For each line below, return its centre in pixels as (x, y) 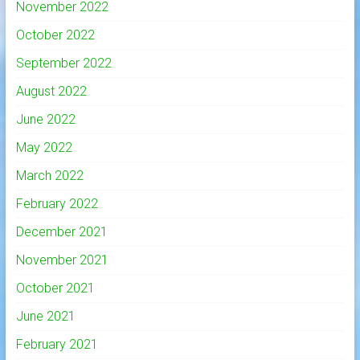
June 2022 (45, 120)
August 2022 (51, 92)
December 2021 (61, 232)
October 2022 (55, 35)
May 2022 (44, 148)
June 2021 (45, 317)
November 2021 (62, 260)
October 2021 (55, 288)
